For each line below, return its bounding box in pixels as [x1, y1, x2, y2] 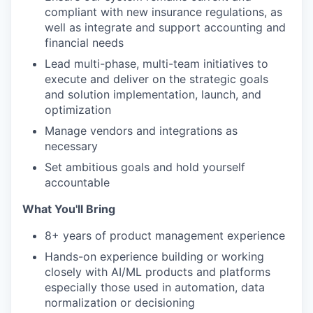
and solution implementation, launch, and [45, 87, 261, 101]
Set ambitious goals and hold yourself [45, 160, 245, 174]
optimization [45, 103, 111, 117]
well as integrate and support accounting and [45, 20, 286, 34]
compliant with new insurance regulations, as [45, 5, 282, 19]
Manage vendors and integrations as [45, 124, 238, 138]
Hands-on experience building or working [45, 249, 264, 263]
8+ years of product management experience [45, 228, 285, 242]
